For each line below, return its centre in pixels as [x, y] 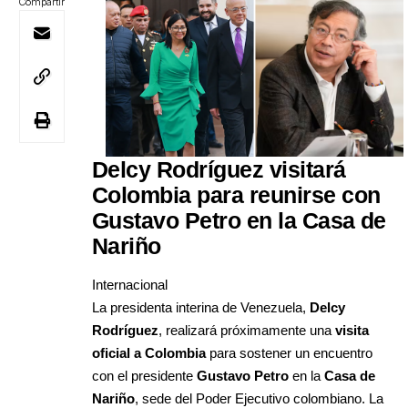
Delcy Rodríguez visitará [219, 170]
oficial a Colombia [149, 352]
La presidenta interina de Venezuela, [201, 307]
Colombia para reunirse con [236, 195]
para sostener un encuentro [289, 352]
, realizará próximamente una [247, 330]
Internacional [130, 284]
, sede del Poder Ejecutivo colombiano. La [259, 398]
